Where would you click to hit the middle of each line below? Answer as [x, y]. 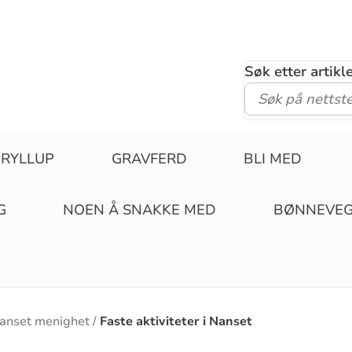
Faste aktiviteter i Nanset [176, 321]
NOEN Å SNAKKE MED [140, 210]
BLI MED [273, 159]
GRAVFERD [149, 159]
